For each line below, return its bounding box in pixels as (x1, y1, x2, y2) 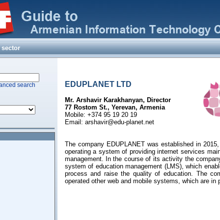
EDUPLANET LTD (64, 80, 132, 88)
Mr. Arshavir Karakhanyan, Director (64, 96, 171, 104)
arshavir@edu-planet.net (84, 118, 154, 126)
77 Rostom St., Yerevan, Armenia (64, 104, 165, 111)
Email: (64, 118, 85, 126)
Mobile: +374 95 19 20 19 (64, 111, 137, 118)
